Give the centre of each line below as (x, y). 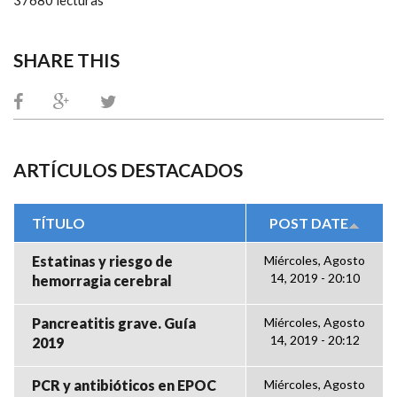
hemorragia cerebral (102, 280)
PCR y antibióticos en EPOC (124, 385)
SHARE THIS (66, 59)
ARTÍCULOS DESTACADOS (128, 169)
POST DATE (309, 222)
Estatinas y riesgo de (102, 261)
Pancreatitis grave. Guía (114, 323)
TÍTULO (58, 222)
